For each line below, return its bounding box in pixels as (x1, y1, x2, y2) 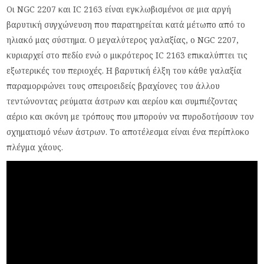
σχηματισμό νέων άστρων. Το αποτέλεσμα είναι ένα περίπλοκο (6, 126, 250, 137)
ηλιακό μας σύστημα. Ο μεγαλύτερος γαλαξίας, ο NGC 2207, (6, 34, 239, 45)
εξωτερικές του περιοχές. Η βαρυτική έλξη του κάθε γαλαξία (6, 65, 242, 76)
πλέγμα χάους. (6, 141, 64, 153)
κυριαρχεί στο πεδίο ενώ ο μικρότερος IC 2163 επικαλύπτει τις (6, 49, 248, 61)
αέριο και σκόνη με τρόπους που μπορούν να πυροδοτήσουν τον (6, 111, 255, 122)
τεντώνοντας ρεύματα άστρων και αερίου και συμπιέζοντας (6, 95, 238, 107)
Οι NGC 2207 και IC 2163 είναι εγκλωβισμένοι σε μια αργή (6, 4, 232, 15)
